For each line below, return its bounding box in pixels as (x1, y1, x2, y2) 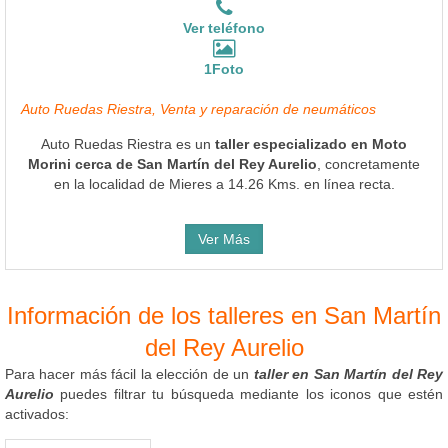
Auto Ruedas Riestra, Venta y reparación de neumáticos (21, 100, 376, 117)
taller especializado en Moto (215, 135, 407, 152)
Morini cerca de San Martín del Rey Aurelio (28, 155, 317, 172)
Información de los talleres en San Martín (7, 301, 441, 329)
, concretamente (317, 155, 420, 172)
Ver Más (198, 230, 250, 247)
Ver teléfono (183, 19, 265, 36)
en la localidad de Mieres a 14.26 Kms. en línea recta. (53, 175, 395, 192)
